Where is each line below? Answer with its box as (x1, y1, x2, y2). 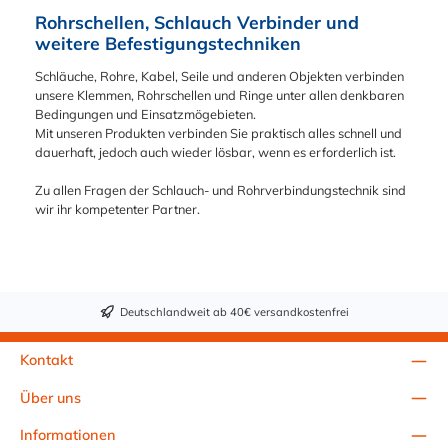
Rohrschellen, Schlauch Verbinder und (35, 10, 359, 33)
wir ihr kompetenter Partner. (35, 200, 200, 217)
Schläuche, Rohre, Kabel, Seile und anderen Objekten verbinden (35, 67, 404, 84)
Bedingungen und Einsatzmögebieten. (35, 105, 256, 122)
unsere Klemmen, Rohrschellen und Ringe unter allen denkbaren (35, 86, 404, 103)
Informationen (20, 425, 116, 444)
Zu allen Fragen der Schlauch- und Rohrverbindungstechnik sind (35, 181, 406, 198)
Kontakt (20, 351, 73, 370)
